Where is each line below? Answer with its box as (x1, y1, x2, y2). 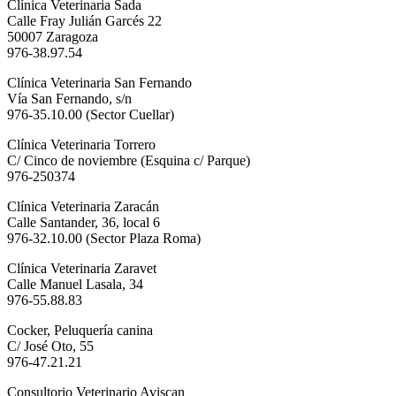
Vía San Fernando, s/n (7, 90, 132, 106)
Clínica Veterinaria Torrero (7, 136, 156, 152)
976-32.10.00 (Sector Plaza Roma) (7, 230, 201, 246)
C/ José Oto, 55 (7, 338, 94, 354)
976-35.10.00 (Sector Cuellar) (7, 106, 174, 122)
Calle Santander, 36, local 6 (7, 214, 160, 230)
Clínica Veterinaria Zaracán (7, 198, 159, 214)
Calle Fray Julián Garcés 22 (7, 12, 162, 28)
